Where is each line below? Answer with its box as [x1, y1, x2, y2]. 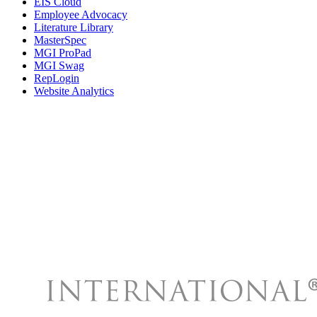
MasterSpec [34, 34, 86, 47]
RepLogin [34, 72, 79, 85]
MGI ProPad [34, 47, 91, 59]
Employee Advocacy [34, 8, 127, 21]
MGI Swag [34, 59, 84, 72]
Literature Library [34, 21, 113, 34]
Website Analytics [34, 85, 114, 98]
